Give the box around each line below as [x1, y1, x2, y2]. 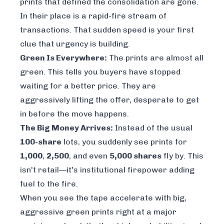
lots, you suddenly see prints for [61, 136, 187, 146]
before [28, 108, 55, 118]
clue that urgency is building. [20, 38, 130, 48]
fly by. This [161, 150, 203, 160]
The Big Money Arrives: [20, 122, 113, 132]
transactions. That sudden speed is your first [20, 24, 194, 34]
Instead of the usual [113, 122, 192, 132]
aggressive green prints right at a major [20, 206, 176, 216]
